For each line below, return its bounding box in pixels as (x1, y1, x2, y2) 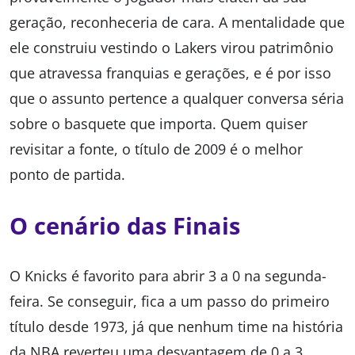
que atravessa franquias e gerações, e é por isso (10, 63, 331, 83)
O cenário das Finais (10, 210, 240, 242)
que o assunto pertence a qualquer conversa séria (10, 89, 344, 109)
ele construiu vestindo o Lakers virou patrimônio (10, 38, 334, 58)
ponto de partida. (10, 165, 125, 185)
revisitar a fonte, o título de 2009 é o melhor (10, 139, 303, 159)
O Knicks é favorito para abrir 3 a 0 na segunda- (10, 266, 326, 286)
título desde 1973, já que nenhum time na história (10, 317, 343, 337)
